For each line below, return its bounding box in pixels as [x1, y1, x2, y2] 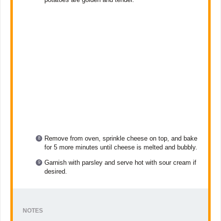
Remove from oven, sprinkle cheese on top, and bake [44, 135, 198, 143]
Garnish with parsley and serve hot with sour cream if [44, 159, 197, 167]
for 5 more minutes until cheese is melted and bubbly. [44, 144, 198, 151]
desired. [44, 168, 68, 176]
